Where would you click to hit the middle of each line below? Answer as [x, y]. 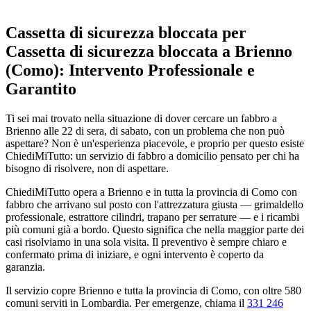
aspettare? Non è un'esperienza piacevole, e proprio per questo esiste [155, 143]
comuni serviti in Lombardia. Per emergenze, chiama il [126, 303]
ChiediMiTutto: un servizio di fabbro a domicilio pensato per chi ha [152, 155]
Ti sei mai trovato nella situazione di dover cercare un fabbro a [141, 118]
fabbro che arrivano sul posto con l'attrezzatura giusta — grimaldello [154, 204]
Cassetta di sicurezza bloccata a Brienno [149, 51]
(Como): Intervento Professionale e [130, 70]
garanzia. [25, 267]
